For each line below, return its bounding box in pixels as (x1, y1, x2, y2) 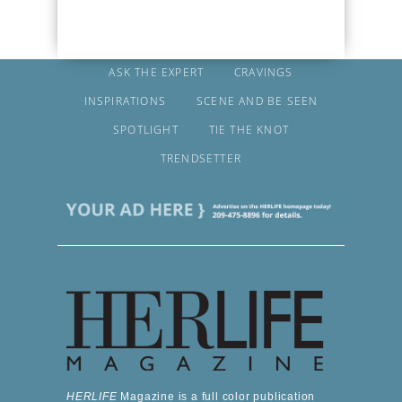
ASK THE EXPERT (109, 64, 205, 80)
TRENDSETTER (160, 150, 242, 166)
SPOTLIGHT (112, 121, 179, 137)
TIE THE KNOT (208, 121, 290, 137)
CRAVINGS (234, 64, 293, 80)
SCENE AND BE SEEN (196, 92, 319, 109)
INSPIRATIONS (83, 92, 167, 109)
